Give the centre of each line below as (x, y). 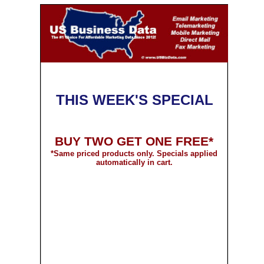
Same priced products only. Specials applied (136, 154)
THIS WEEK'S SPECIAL (134, 100)
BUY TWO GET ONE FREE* (134, 141)
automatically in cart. (134, 162)
